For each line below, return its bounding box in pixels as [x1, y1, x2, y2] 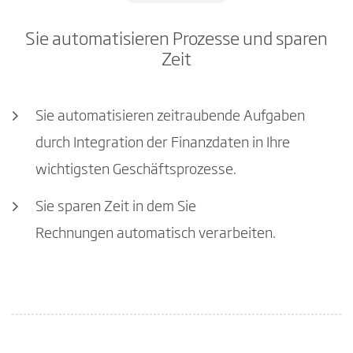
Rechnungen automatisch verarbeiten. [35, 227, 276, 242]
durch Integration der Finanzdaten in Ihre [35, 136, 290, 150]
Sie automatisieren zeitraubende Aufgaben [35, 109, 305, 124]
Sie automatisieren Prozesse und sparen [25, 31, 328, 49]
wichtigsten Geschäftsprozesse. [35, 162, 236, 177]
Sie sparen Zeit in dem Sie [35, 200, 196, 215]
